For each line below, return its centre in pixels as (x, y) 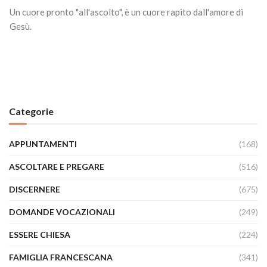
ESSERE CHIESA (40, 235)
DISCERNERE (35, 189)
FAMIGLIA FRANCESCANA (61, 257)
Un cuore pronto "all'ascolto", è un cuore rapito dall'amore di (126, 12)
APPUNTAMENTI (43, 144)
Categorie (31, 111)
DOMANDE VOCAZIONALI (62, 212)
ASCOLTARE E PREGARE (57, 167)
